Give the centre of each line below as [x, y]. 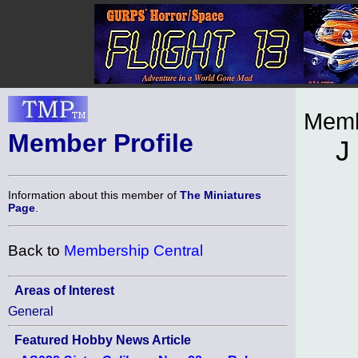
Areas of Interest [64, 290]
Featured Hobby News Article [103, 340]
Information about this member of [94, 195]
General [31, 311]
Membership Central [133, 251]
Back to [36, 251]
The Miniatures [221, 195]
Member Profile [101, 143]
